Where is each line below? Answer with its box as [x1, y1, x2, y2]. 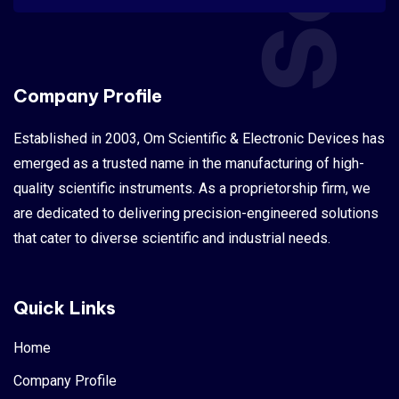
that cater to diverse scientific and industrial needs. [13, 229, 330, 247]
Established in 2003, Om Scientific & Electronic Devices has [13, 129, 385, 147]
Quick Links [13, 296, 116, 319]
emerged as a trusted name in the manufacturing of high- [13, 154, 364, 172]
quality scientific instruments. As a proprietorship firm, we [13, 179, 370, 197]
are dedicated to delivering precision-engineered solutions [13, 204, 379, 222]
